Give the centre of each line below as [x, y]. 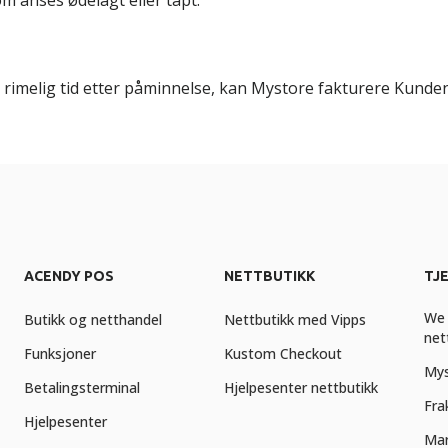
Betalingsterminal [81, 387]
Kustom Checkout [282, 353]
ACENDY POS [68, 276]
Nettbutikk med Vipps [294, 319]
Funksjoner [59, 353]
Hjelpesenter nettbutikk [300, 387]
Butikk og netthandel [92, 319]
